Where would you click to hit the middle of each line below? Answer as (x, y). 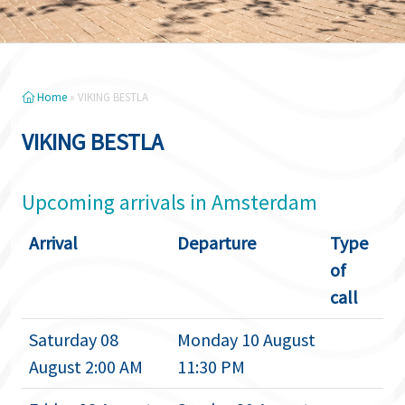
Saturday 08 (74, 339)
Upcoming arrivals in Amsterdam (170, 202)
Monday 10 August (246, 339)
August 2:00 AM (86, 367)
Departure (217, 243)
